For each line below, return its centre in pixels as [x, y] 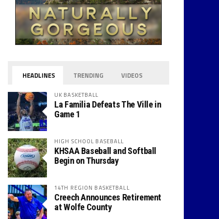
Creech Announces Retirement [108, 197]
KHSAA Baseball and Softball [106, 151]
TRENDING [88, 75]
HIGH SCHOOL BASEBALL [89, 141]
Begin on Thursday [87, 161]
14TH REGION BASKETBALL [92, 187]
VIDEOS [131, 75]
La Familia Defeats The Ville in [108, 104]
